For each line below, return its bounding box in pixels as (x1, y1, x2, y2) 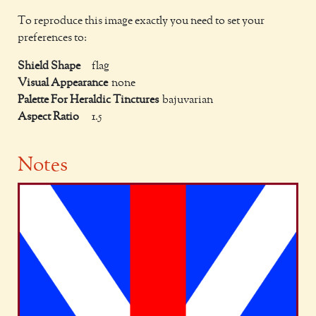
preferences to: (18, 32, 87, 44)
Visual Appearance (18, 78, 108, 89)
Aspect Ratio (18, 111, 79, 123)
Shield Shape (18, 61, 80, 72)
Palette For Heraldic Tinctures (18, 95, 159, 106)
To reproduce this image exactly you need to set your (18, 16, 265, 27)
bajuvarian (162, 95, 213, 106)
